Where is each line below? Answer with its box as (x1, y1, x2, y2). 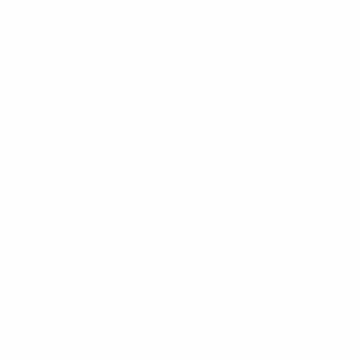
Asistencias (191, 46, 259, 64)
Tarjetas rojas (191, 95, 271, 112)
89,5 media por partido (191, 14, 322, 32)
